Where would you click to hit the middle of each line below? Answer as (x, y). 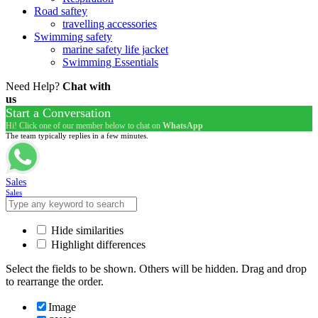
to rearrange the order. (55, 281)
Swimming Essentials (110, 62)
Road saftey (61, 11)
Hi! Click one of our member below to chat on (84, 125)
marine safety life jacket (115, 49)
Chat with (87, 86)
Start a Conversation (58, 113)
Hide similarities (86, 230)
